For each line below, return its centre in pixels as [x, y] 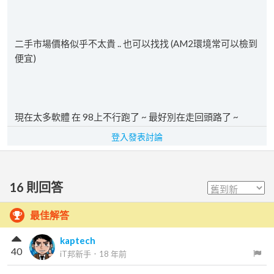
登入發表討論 [137, 137]
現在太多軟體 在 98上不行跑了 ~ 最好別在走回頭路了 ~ [127, 117]
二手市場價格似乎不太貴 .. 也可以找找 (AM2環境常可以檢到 [136, 43]
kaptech [78, 240]
